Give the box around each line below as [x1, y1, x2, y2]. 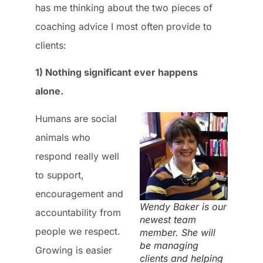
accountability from [35, 206, 121, 218]
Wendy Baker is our [140, 200, 227, 213]
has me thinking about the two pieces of [35, 1, 213, 14]
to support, [35, 168, 84, 181]
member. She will [140, 226, 215, 238]
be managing [140, 239, 198, 251]
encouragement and [35, 187, 123, 200]
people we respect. [35, 225, 120, 237]
